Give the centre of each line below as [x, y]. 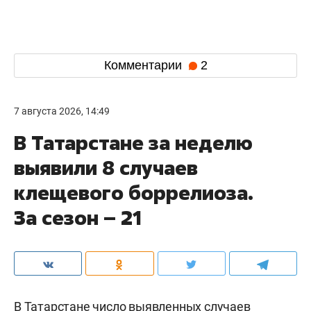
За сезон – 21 [78, 217]
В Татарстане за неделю [133, 142]
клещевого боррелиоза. [134, 192]
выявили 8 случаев [106, 167]
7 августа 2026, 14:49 [62, 111]
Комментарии [144, 66]
